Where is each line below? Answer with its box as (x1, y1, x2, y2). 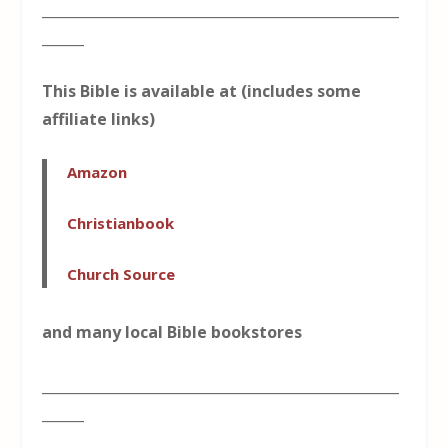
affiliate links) (42, 108, 156, 131)
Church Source (67, 263, 176, 284)
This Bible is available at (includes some (42, 80, 362, 103)
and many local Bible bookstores (42, 320, 303, 343)
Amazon (67, 161, 128, 182)
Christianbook (67, 212, 175, 233)
